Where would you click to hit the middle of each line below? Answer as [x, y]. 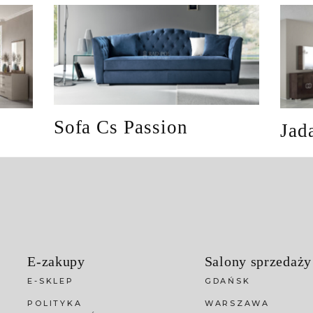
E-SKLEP [51, 281]
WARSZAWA [237, 303]
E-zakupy [56, 261]
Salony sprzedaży [258, 261]
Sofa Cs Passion [121, 127]
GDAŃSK [227, 281]
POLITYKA [55, 303]
